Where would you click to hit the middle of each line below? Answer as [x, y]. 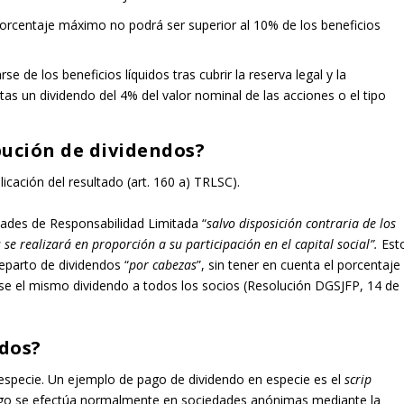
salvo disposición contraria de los [302, 223]
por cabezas [163, 264]
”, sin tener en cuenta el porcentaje [299, 264]
